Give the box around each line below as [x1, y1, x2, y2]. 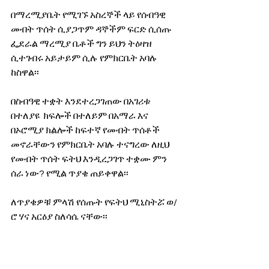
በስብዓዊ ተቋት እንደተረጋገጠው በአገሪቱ [11, 97, 153, 107]
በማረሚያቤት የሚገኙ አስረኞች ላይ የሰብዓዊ [11, 10, 168, 20]
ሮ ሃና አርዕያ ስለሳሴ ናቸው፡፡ [11, 212, 107, 222]
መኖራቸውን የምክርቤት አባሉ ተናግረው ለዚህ [11, 140, 171, 150]
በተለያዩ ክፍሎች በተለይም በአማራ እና [11, 111, 150, 121]
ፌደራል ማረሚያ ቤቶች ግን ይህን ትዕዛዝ [11, 39, 154, 49]
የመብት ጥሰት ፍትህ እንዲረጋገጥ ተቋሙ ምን [11, 154, 169, 165]
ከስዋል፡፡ [11, 68, 39, 78]
